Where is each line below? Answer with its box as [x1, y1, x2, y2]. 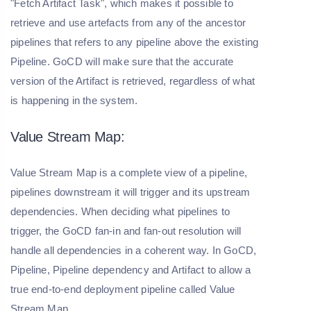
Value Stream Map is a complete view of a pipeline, [10, 166, 248, 178]
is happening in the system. [10, 94, 138, 106]
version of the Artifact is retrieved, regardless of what [10, 74, 255, 87]
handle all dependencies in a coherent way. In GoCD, [10, 244, 257, 256]
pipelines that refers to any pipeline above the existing [10, 35, 259, 48]
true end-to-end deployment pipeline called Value [10, 283, 235, 295]
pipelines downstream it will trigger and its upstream [10, 185, 251, 198]
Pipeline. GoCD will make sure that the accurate [10, 55, 234, 67]
